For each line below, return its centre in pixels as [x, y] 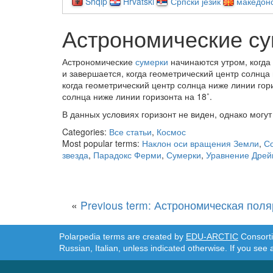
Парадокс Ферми [127, 154]
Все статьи [130, 131]
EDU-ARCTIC [212, 237]
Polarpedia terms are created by [122, 237]
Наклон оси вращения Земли [200, 143]
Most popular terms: [102, 143]
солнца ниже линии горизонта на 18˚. [137, 96]
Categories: [86, 131]
